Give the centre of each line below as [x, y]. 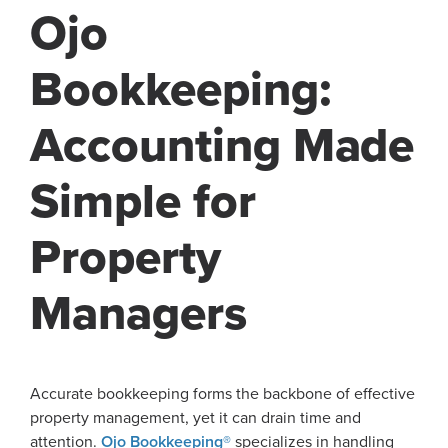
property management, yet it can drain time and [195, 417]
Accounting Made [222, 145]
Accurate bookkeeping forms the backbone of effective [222, 393]
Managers [138, 313]
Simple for [143, 201]
